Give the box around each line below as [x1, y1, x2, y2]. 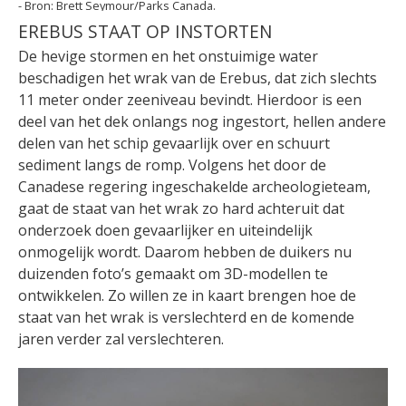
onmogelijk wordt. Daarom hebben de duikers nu [18, 242, 352, 263]
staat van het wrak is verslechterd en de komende [18, 307, 354, 328]
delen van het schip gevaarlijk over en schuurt [18, 133, 330, 154]
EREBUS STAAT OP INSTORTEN [18, 19, 272, 44]
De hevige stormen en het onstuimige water [18, 46, 318, 67]
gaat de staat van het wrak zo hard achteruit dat [18, 198, 344, 219]
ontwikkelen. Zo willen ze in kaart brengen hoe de [18, 285, 356, 306]
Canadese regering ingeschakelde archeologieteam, [18, 177, 371, 198]
